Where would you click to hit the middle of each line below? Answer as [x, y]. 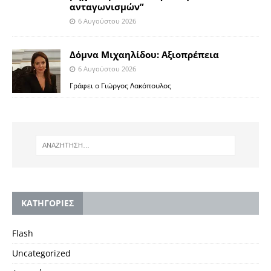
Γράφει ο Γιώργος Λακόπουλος [120, 86]
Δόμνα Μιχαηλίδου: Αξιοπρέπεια [144, 55]
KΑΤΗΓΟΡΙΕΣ [47, 203]
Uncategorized [41, 253]
